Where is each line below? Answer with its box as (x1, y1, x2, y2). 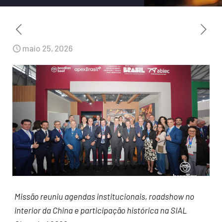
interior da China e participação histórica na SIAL (14, 205, 187, 216)
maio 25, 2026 (22, 43, 73, 53)
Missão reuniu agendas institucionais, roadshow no (14, 191, 194, 202)
